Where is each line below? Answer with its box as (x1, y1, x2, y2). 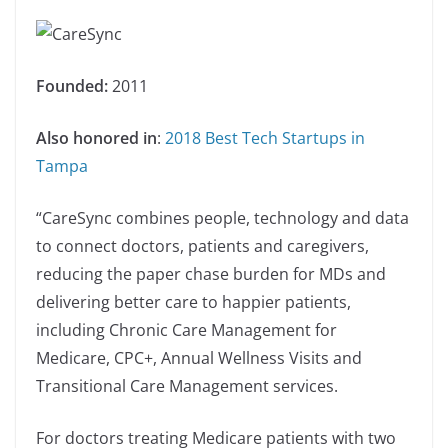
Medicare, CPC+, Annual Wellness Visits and (36, 347, 362, 370)
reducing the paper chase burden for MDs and (36, 263, 386, 286)
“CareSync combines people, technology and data (36, 207, 409, 230)
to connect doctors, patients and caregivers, (36, 235, 369, 258)
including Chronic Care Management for (36, 319, 337, 342)
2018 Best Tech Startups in (165, 127, 365, 150)
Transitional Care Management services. (36, 375, 338, 398)
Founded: (36, 75, 108, 98)
